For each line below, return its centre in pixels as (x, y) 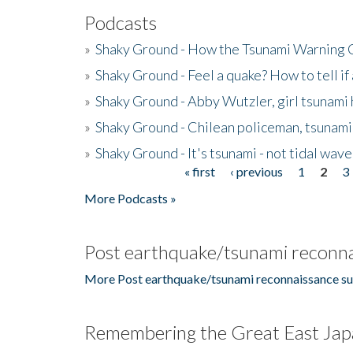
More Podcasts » (130, 198)
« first (199, 171)
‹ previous (256, 171)
